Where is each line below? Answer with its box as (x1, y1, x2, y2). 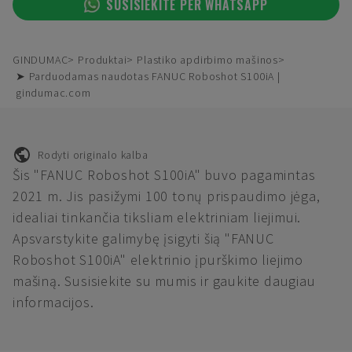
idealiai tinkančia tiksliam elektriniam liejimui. (13, 208, 302, 226)
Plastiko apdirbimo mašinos (137, 53, 279, 67)
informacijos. (13, 293, 94, 311)
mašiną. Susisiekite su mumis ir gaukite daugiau (13, 272, 316, 290)
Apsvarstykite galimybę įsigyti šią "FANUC (13, 229, 274, 247)
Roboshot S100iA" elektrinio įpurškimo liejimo (13, 251, 304, 269)
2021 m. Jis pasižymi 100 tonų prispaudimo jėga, (13, 187, 321, 205)
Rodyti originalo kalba (38, 147, 148, 162)
